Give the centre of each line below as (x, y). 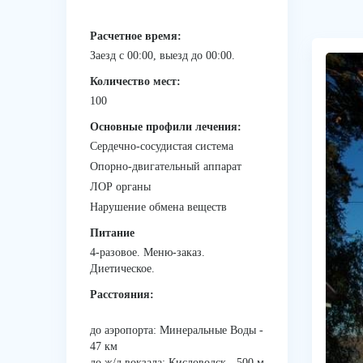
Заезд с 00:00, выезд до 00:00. (162, 56)
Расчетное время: (136, 36)
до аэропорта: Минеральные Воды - (177, 330)
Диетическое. (122, 269)
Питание (112, 233)
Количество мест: (135, 81)
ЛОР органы (120, 187)
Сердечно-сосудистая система (162, 146)
